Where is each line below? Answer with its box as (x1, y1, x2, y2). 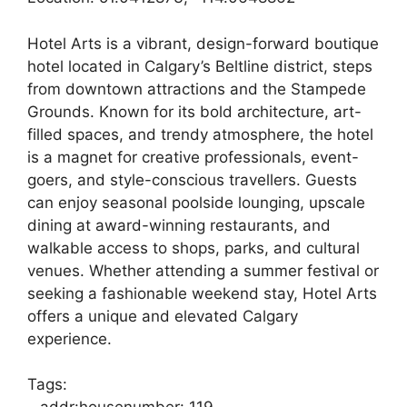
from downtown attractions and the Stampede (27, 79, 366, 98)
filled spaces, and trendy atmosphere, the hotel (27, 124, 373, 144)
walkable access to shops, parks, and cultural (27, 238, 360, 257)
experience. (27, 329, 112, 348)
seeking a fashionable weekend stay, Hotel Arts (27, 283, 377, 303)
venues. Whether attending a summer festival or (27, 261, 379, 280)
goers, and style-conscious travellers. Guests (27, 170, 357, 189)
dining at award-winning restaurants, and (27, 215, 331, 234)
